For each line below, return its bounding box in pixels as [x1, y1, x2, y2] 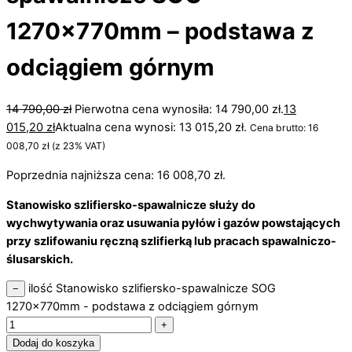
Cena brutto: [250, 122, 308, 134]
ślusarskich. [6, 251, 73, 266]
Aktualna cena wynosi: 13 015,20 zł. [55, 120, 247, 135]
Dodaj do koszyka [13, 337, 94, 350]
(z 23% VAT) [49, 140, 105, 152]
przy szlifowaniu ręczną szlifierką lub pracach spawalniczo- [6, 233, 336, 248]
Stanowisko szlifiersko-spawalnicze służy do [6, 197, 255, 212]
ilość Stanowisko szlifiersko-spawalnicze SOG [28, 281, 276, 296]
